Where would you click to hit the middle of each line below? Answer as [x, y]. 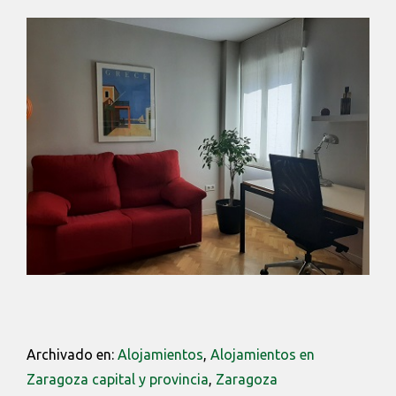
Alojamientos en [263, 354]
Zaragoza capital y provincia [118, 379]
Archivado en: [72, 354]
